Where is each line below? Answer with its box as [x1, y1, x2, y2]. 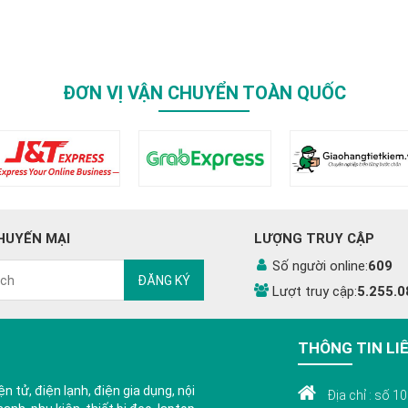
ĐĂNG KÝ [138, 272, 190, 288]
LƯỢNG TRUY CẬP [254, 230, 374, 247]
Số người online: [272, 258, 368, 274]
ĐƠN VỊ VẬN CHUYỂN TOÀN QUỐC [62, 82, 346, 104]
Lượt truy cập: [272, 283, 357, 300]
